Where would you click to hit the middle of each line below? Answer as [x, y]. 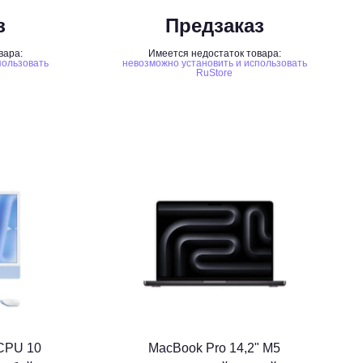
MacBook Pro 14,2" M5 [215, 348]
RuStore [215, 73]
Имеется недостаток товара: [214, 53]
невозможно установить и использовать [214, 63]
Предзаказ [214, 26]
